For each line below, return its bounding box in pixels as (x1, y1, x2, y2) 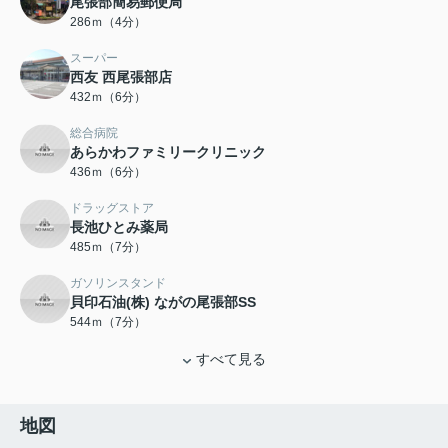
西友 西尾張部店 (70, 69, 172, 86)
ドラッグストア (70, 201, 154, 216)
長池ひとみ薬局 (70, 219, 168, 236)
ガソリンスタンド (70, 276, 166, 291)
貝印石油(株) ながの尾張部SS (70, 294, 256, 311)
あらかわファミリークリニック (70, 144, 266, 161)
